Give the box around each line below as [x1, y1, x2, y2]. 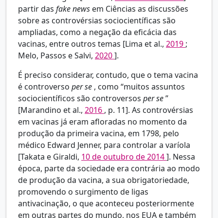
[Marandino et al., [18, 105, 85, 116]
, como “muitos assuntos [94, 81, 185, 92]
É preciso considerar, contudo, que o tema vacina [18, 70, 198, 81]
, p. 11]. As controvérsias [104, 105, 193, 116]
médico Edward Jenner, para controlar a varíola [18, 140, 190, 151]
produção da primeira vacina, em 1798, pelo [18, 128, 179, 139]
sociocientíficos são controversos [18, 93, 143, 104]
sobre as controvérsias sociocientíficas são [18, 15, 176, 26]
